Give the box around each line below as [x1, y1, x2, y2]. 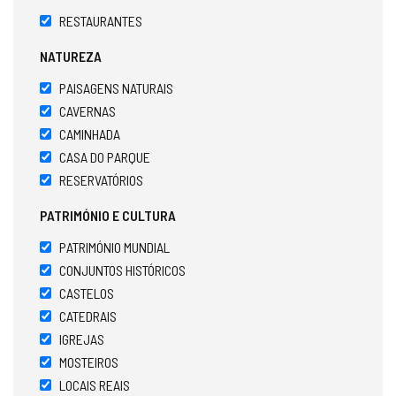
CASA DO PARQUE [59, 148, 150, 165]
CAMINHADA [59, 125, 120, 142]
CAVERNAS [59, 102, 116, 119]
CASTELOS [59, 284, 114, 301]
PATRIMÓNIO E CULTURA [40, 206, 176, 224]
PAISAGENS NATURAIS [59, 79, 173, 96]
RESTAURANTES [59, 11, 142, 29]
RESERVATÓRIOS [59, 171, 143, 188]
